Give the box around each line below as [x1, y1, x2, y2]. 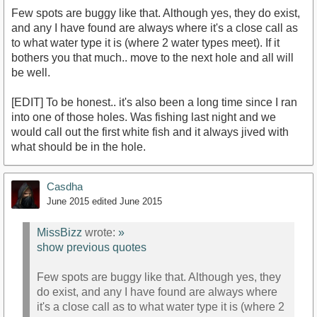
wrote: [82, 226, 118, 239]
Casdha [47, 180, 83, 192]
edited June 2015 [92, 195, 162, 207]
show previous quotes [37, 241, 146, 254]
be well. [11, 66, 50, 79]
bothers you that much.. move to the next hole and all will [11, 51, 294, 64]
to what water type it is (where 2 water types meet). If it [11, 36, 279, 49]
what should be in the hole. [11, 140, 146, 153]
